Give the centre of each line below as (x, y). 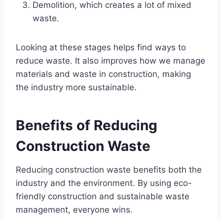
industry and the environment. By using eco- (104, 183)
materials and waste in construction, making (103, 74)
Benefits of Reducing (87, 125)
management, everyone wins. (74, 209)
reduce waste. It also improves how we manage (110, 60)
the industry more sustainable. (76, 87)
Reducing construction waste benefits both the (109, 169)
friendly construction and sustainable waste (103, 196)
